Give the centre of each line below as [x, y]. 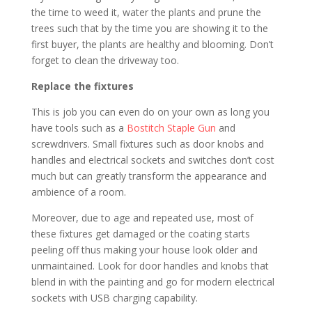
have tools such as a [79, 128]
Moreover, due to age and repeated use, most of [142, 218]
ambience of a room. [78, 192]
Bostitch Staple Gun [171, 128]
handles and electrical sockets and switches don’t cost [153, 160]
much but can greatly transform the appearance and [149, 176]
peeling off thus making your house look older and [144, 250]
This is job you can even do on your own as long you [150, 112]
